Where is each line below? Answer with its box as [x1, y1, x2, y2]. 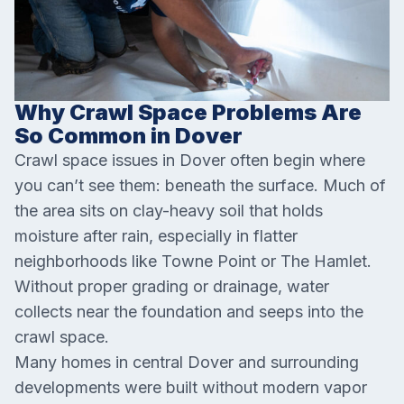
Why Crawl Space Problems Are [14, 99, 362, 125]
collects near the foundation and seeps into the [14, 302, 363, 321]
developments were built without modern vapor [14, 378, 367, 397]
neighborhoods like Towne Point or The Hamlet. [14, 252, 372, 271]
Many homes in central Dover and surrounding [14, 353, 359, 372]
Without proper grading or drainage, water [14, 277, 329, 296]
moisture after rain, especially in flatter [14, 226, 298, 245]
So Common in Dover [14, 123, 243, 149]
